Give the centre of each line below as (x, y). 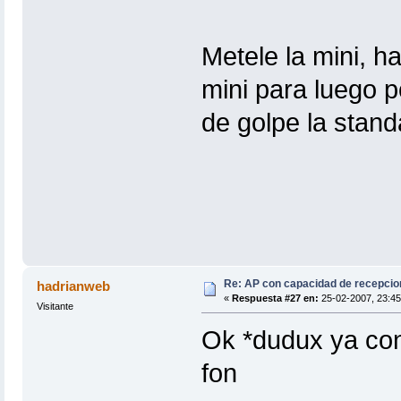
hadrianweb (74, 286)
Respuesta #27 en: (275, 299)
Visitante (55, 307)
